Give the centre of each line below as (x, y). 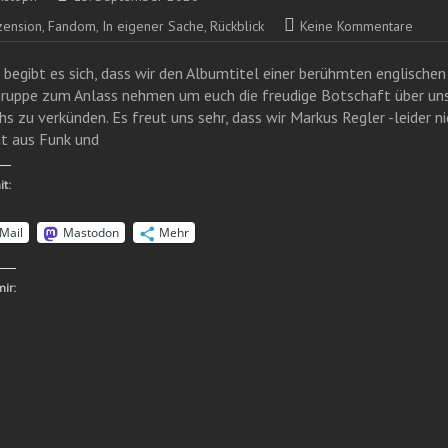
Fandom (72, 26)
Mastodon (91, 232)
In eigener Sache (153, 26)
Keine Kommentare (356, 26)
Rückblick (237, 26)
